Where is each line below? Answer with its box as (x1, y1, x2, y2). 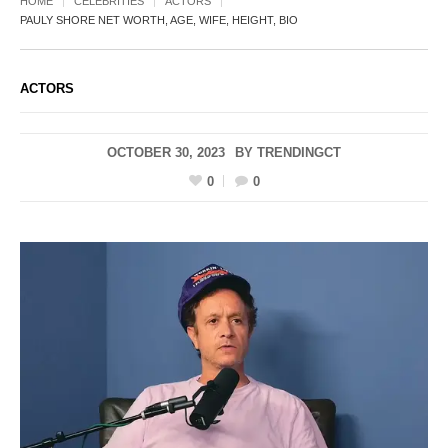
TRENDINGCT (257, 145, 341, 161)
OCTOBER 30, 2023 (107, 145, 225, 161)
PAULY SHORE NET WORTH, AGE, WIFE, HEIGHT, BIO (20, 14, 298, 27)
